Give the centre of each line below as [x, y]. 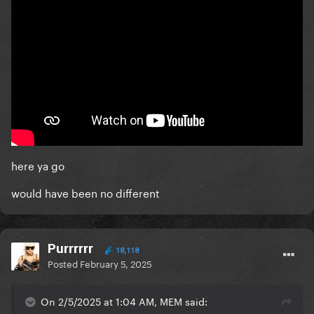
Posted [64, 263]
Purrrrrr [70, 249]
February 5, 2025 [116, 263]
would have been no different [86, 192]
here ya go [38, 165]
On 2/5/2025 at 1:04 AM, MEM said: [124, 301]
